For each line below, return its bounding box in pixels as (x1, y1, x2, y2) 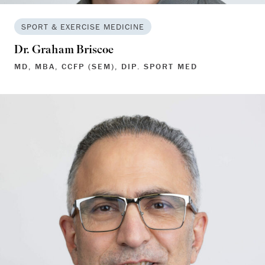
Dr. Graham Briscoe (14, 41, 114, 60)
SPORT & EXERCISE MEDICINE (21, 21, 144, 32)
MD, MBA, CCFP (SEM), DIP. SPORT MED (14, 60, 198, 72)
